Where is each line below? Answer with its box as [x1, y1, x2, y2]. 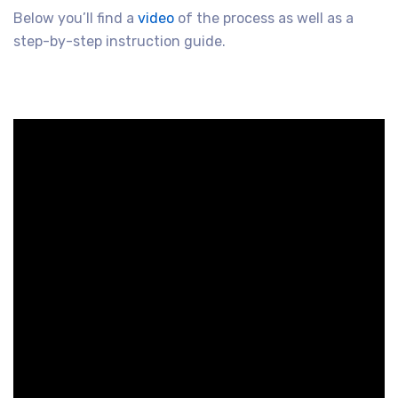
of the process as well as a [174, 9, 354, 27]
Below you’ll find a [13, 9, 138, 27]
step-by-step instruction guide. [13, 32, 226, 50]
